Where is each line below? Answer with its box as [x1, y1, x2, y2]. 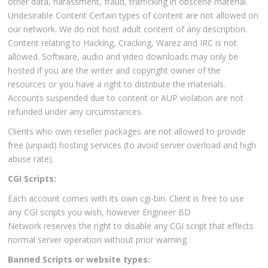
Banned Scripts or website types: [8, 254, 151, 266]
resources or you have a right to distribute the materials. [8, 78, 226, 90]
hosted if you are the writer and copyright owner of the [8, 65, 221, 77]
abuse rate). [8, 153, 54, 165]
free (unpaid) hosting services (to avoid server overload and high [8, 139, 257, 151]
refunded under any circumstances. [8, 106, 144, 118]
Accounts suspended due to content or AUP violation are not [8, 92, 244, 104]
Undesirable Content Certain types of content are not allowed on [8, 10, 259, 22]
